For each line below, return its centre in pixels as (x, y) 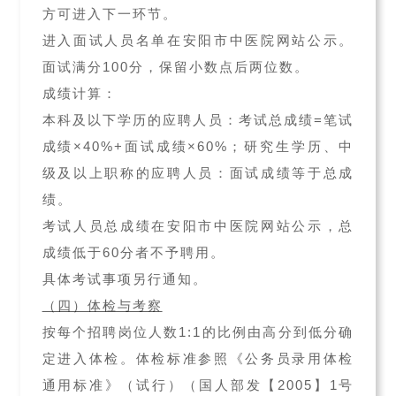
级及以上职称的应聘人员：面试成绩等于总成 (198, 173)
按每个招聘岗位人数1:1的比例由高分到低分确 (198, 332)
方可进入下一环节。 (110, 14)
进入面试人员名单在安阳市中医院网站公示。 (198, 40)
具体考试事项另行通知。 (125, 279)
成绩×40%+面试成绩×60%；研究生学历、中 (198, 146)
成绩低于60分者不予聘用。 (133, 252)
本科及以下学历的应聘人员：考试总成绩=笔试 (198, 120)
